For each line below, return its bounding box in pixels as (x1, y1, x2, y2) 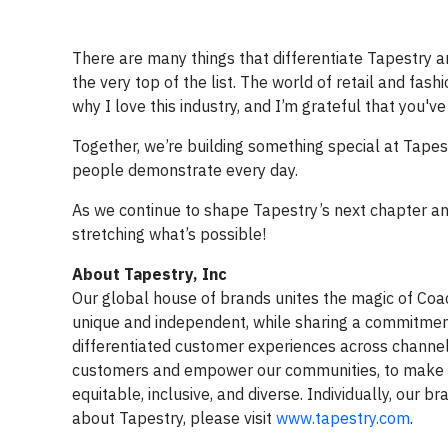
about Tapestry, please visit (72, 408, 276, 429)
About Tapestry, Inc (72, 264, 227, 285)
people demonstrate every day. (72, 160, 306, 181)
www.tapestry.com (276, 408, 410, 429)
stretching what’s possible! (72, 224, 270, 245)
